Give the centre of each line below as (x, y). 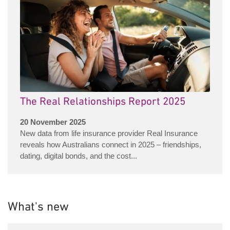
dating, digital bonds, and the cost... (79, 156)
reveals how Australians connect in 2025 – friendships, (111, 144)
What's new (38, 208)
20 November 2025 (53, 122)
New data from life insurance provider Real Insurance (109, 133)
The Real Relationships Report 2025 (103, 102)
